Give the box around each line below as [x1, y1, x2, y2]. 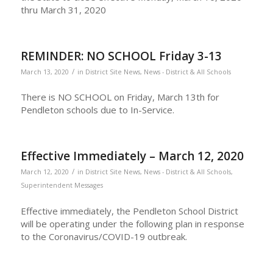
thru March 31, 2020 [20, 3, 106, 16]
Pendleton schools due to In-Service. [20, 104, 174, 116]
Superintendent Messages [20, 181, 103, 190]
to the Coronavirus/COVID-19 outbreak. [20, 230, 187, 243]
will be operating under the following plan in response [20, 217, 244, 230]
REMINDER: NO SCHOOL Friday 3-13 [20, 48, 222, 64]
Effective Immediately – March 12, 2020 [20, 148, 244, 164]
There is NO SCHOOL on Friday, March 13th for [20, 91, 219, 104]
